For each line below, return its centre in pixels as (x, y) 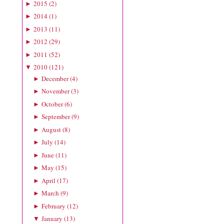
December (55, 78)
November (55, 91)
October (52, 104)
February (53, 206)
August (51, 129)
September (55, 117)
